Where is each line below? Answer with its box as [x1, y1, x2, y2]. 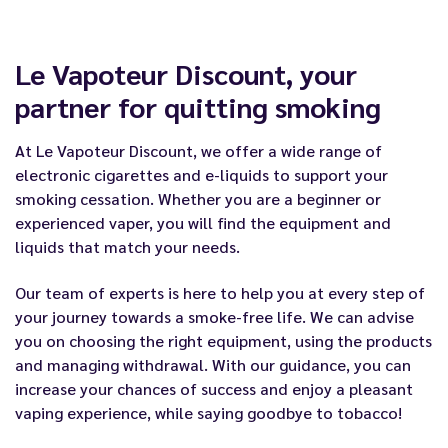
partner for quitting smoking [15, 87, 381, 124]
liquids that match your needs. [15, 235, 240, 257]
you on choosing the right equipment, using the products [15, 330, 432, 352]
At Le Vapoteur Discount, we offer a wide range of [15, 139, 382, 161]
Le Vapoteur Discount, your [15, 54, 357, 91]
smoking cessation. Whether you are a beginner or [15, 187, 381, 209]
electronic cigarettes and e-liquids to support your [15, 163, 388, 185]
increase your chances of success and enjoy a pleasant [15, 378, 413, 400]
